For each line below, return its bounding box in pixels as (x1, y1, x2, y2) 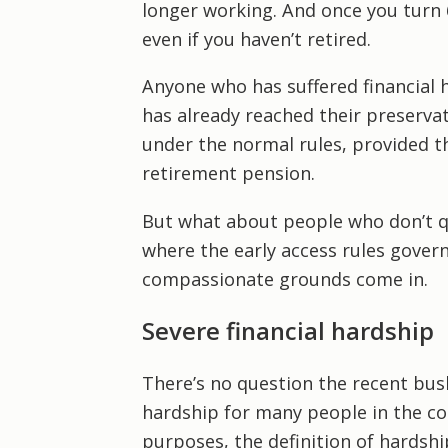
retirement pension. (141, 161, 315, 186)
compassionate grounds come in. (141, 266, 428, 291)
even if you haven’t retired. (141, 27, 371, 52)
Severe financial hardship (141, 314, 434, 347)
